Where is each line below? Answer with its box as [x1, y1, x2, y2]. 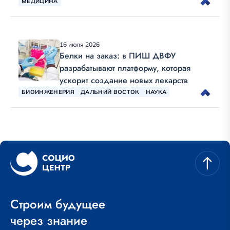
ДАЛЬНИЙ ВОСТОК [80, 88, 140, 95]
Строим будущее [10, 195, 105, 214]
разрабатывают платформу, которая [60, 62, 190, 74]
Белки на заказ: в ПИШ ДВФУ [60, 50, 176, 62]
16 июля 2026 [60, 41, 100, 49]
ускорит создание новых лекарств [60, 74, 188, 87]
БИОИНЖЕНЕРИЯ [22, 88, 74, 95]
